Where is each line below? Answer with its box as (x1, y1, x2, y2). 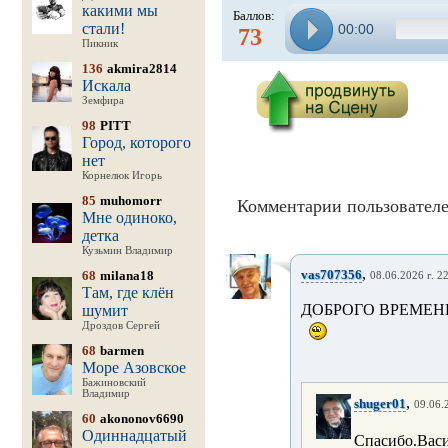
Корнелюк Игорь (81, 170, 162, 181)
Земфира (81, 95, 124, 106)
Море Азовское (81, 359, 186, 376)
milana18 (99, 268, 154, 283)
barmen (99, 343, 144, 358)
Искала (81, 77, 131, 94)
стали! (81, 20, 125, 37)
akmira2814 (106, 61, 177, 76)
